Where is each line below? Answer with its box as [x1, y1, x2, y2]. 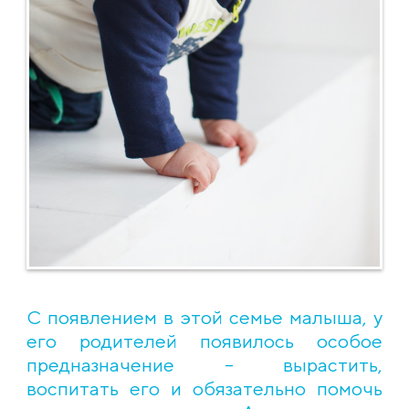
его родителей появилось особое [26, 329, 383, 352]
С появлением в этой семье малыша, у [26, 305, 383, 329]
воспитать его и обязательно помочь [26, 376, 383, 400]
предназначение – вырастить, [26, 352, 383, 376]
